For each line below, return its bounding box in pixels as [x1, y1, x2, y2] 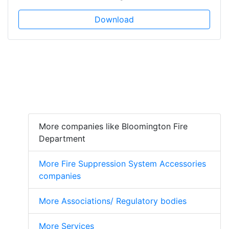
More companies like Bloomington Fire [39, 121, 188, 131]
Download [95, 14, 134, 25]
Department [39, 133, 85, 144]
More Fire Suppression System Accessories [39, 158, 206, 169]
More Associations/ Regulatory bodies [39, 195, 187, 206]
